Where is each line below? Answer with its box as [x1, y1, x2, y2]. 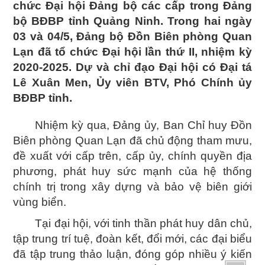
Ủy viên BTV [96, 76, 166, 89]
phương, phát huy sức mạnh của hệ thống [13, 165, 252, 177]
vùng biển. [13, 196, 66, 208]
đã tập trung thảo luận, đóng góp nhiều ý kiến [13, 248, 252, 260]
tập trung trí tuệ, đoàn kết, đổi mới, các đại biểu [13, 232, 252, 245]
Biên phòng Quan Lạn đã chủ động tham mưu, [13, 134, 252, 147]
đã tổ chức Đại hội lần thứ [34, 46, 189, 58]
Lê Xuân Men [13, 76, 88, 89]
